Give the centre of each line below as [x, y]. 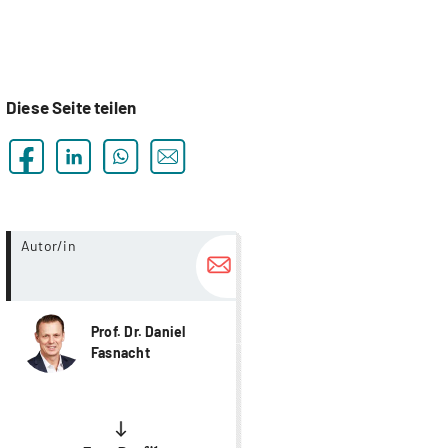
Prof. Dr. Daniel [138, 332]
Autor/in [48, 245]
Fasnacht [120, 353]
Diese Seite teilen [71, 107]
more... [259, 242]
